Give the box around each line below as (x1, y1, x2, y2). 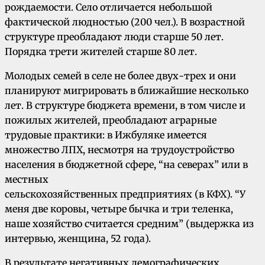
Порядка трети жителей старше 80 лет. (5, 46, 197, 58)
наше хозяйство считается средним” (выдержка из (5, 218, 254, 230)
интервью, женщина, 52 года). (5, 232, 151, 245)
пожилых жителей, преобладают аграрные (5, 114, 216, 127)
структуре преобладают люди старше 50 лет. (5, 31, 224, 43)
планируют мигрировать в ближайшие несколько (5, 85, 248, 97)
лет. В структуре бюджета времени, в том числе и (5, 99, 245, 112)
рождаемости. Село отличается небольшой (5, 1, 212, 14)
